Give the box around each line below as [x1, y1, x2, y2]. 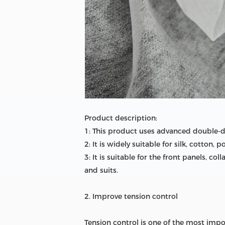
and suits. [84, 166, 118, 175]
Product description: [84, 114, 157, 123]
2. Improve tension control [84, 192, 178, 201]
